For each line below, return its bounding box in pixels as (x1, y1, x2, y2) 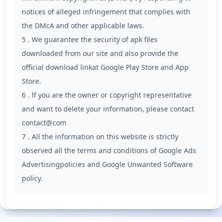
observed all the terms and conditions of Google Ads (22, 146, 196, 155)
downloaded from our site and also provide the (22, 49, 178, 58)
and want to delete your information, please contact (22, 104, 194, 113)
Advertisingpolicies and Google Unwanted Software (22, 160, 193, 169)
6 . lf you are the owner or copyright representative (22, 90, 192, 100)
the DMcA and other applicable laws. (22, 21, 144, 30)
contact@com (22, 118, 66, 127)
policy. (22, 173, 43, 183)
